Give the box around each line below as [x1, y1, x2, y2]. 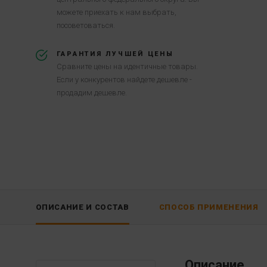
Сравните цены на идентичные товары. [56, 62, 198, 71]
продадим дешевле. [56, 88, 127, 97]
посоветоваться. [56, 21, 115, 30]
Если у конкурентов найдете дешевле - [56, 75, 192, 84]
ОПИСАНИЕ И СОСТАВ [35, 203, 129, 212]
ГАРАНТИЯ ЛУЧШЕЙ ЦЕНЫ [56, 50, 174, 58]
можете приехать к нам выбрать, [56, 8, 176, 17]
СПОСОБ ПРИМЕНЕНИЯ [159, 203, 259, 212]
